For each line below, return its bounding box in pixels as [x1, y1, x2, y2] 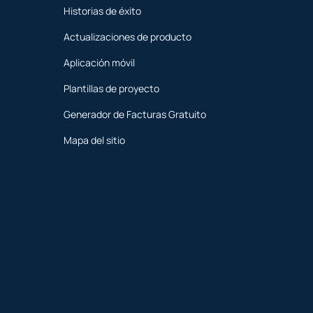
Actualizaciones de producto [64, 30, 191, 44]
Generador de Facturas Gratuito [64, 108, 206, 122]
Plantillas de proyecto [64, 82, 159, 96]
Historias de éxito [64, 4, 141, 18]
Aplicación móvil [64, 56, 135, 70]
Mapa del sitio [64, 133, 125, 147]
